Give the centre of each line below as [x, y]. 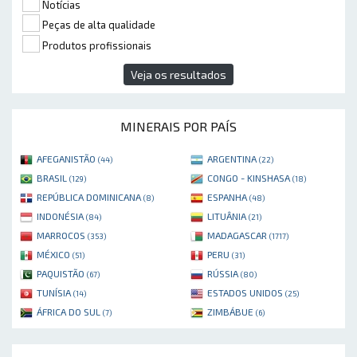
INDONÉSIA [61, 216]
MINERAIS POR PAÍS [178, 127]
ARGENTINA [233, 159]
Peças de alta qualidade [99, 25]
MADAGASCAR [238, 235]
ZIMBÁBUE [231, 312]
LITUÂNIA [228, 216]
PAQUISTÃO [62, 274]
